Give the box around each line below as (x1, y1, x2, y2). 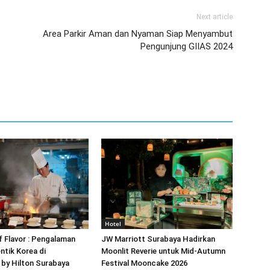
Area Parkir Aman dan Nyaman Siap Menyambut (43, 28, 233, 39)
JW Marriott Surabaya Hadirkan (101, 234, 215, 243)
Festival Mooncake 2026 (101, 259, 187, 268)
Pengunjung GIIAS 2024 (140, 41, 233, 52)
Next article (196, 13, 233, 21)
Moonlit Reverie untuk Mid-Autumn (101, 246, 225, 256)
